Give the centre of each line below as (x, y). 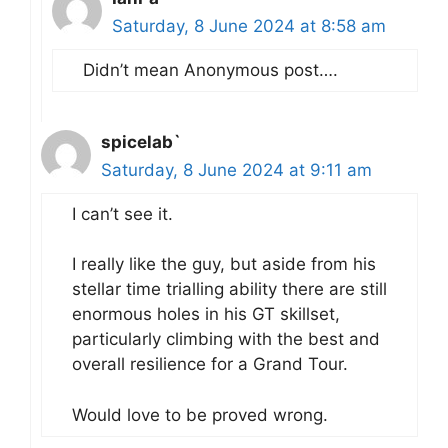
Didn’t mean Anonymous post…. (210, 69)
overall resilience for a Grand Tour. (210, 364)
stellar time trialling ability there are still (229, 289)
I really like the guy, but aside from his (224, 264)
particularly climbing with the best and (226, 339)
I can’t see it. (122, 213)
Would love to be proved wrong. (200, 414)
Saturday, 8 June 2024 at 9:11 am (236, 169)
